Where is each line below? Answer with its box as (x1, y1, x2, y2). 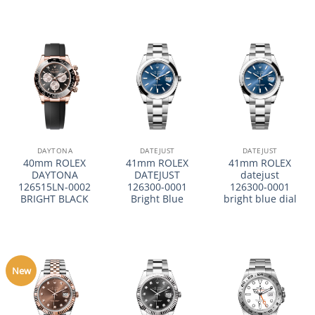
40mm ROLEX (23, 155, 86, 169)
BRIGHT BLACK (20, 191, 89, 205)
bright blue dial (223, 191, 297, 205)
